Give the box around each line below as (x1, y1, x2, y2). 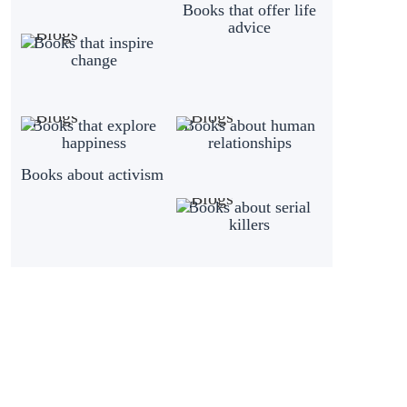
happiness (61, 133, 126, 152)
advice (228, 17, 272, 36)
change (70, 50, 117, 69)
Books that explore (31, 115, 156, 134)
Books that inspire (34, 33, 154, 52)
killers (229, 215, 271, 234)
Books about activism (20, 165, 164, 184)
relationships (207, 133, 292, 152)
